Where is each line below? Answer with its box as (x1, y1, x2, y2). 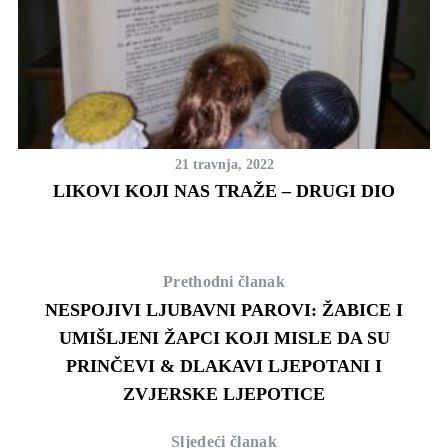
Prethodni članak (162, 272, 286, 290)
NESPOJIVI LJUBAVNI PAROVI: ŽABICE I (45, 299, 403, 320)
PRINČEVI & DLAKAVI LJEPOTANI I (66, 355, 382, 376)
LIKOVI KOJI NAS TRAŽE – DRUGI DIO (53, 180, 396, 201)
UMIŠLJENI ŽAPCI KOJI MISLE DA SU (58, 327, 390, 348)
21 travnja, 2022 (174, 156, 274, 172)
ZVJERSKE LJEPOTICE (123, 383, 325, 404)
